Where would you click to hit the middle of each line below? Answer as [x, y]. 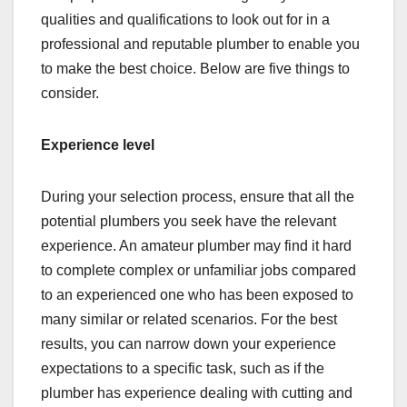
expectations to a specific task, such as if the [183, 368]
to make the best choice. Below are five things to [195, 68]
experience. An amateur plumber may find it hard [196, 245]
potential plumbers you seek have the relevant [189, 221]
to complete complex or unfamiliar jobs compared [199, 270]
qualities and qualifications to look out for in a [185, 19]
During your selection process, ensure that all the [198, 196]
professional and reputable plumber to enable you [200, 44]
